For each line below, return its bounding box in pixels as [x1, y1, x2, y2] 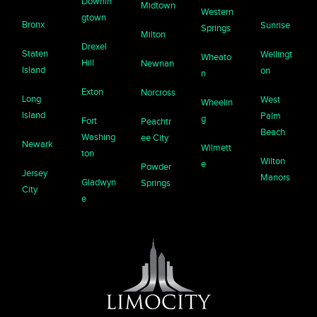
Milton [141, 28, 166, 40]
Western [200, 6, 234, 17]
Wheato [200, 51, 231, 62]
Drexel [81, 40, 108, 52]
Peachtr [141, 115, 172, 127]
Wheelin [200, 96, 233, 108]
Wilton [260, 155, 285, 166]
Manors [260, 171, 290, 183]
